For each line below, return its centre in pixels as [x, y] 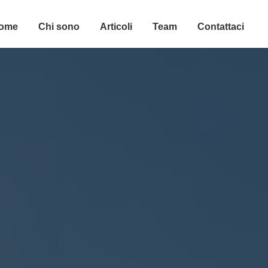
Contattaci [221, 27]
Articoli [116, 27]
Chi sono [59, 27]
